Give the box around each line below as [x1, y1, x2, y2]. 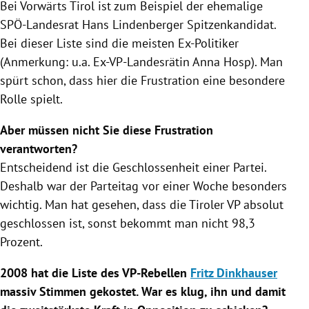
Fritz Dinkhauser [190, 264, 277, 281]
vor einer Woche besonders [139, 177, 287, 194]
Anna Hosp [192, 53, 251, 70]
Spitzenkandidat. [183, 16, 276, 32]
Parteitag [90, 177, 139, 194]
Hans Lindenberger [82, 16, 183, 32]
